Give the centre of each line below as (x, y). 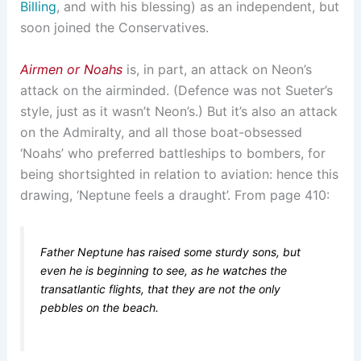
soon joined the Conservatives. (114, 28)
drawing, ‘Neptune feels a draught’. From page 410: (174, 195)
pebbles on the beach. (99, 308)
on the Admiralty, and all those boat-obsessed (161, 132)
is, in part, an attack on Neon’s (217, 69)
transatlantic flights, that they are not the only (160, 289)
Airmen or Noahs (71, 69)
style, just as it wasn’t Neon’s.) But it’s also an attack (178, 111)
